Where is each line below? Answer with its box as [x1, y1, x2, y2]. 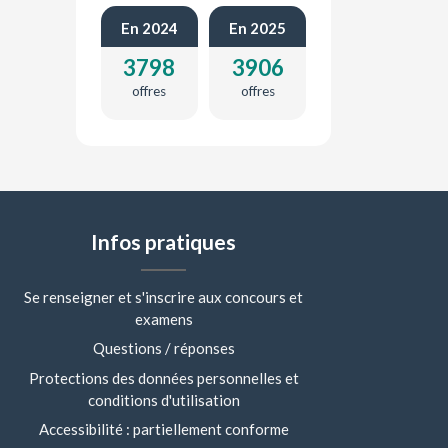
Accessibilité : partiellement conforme [38, 420, 289, 439]
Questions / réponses [92, 339, 235, 358]
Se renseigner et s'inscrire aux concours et [24, 287, 303, 306]
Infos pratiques [91, 228, 236, 254]
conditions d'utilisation [87, 390, 240, 409]
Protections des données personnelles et [28, 368, 299, 387]
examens [134, 309, 193, 328]
